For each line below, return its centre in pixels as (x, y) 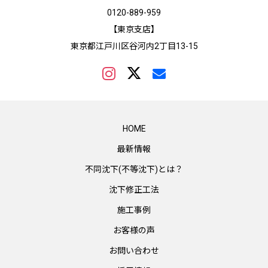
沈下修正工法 (134, 189)
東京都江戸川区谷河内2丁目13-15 (134, 46)
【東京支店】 (134, 29)
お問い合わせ (134, 250)
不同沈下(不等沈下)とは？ (134, 169)
